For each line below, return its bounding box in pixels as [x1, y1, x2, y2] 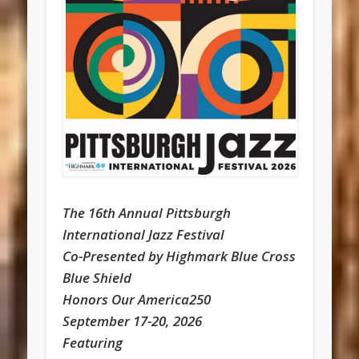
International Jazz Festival [63, 225, 225, 244]
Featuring [63, 333, 123, 353]
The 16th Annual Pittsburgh [63, 204, 232, 223]
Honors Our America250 [63, 290, 212, 309]
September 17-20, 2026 [63, 312, 203, 331]
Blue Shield [63, 268, 132, 288]
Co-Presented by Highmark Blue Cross [63, 247, 296, 266]
